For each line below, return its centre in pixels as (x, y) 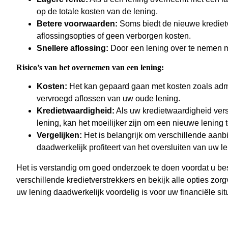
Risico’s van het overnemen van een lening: (90, 68)
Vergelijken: (59, 135)
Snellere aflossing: (73, 48)
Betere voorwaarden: (77, 24)
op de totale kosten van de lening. (97, 12)
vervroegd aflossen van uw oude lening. (108, 99)
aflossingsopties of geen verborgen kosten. (114, 36)
